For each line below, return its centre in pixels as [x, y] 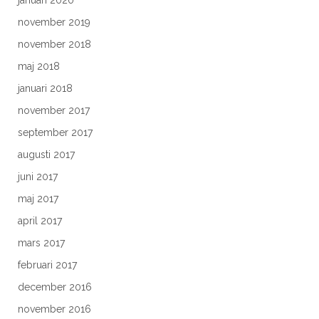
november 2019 [54, 22]
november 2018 [54, 44]
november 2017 [54, 110]
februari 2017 [47, 265]
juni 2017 [38, 177]
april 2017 [40, 221]
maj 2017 [38, 199]
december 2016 [55, 287]
